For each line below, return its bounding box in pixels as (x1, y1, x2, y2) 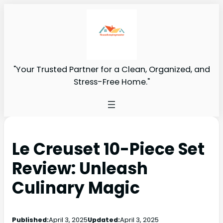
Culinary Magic (12, 176, 140, 199)
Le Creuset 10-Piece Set (12, 137, 205, 160)
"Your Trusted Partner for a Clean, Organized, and (13, 63, 210, 75)
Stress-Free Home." (73, 76, 150, 88)
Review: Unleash (12, 157, 148, 180)
